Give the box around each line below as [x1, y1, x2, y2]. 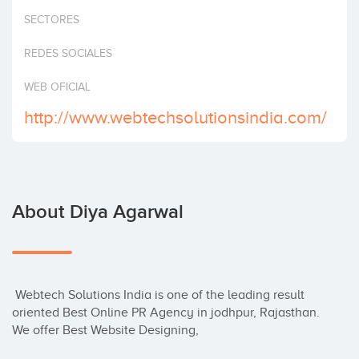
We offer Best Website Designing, [12, 323, 199, 337]
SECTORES [24, 14, 79, 26]
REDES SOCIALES [24, 47, 112, 59]
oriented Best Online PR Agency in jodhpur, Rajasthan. [12, 305, 320, 320]
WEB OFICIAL [24, 81, 91, 93]
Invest [16, 10, 46, 22]
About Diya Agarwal [12, 200, 184, 224]
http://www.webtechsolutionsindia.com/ [24, 107, 327, 127]
